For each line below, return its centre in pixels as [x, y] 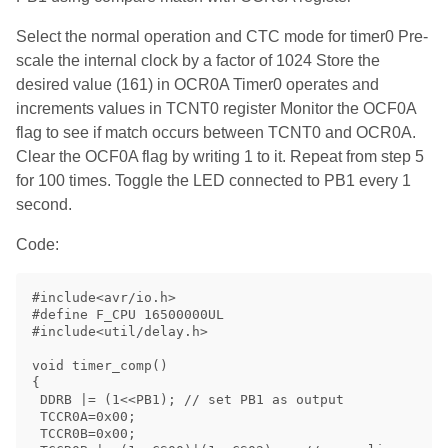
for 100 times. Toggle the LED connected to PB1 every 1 [213, 180]
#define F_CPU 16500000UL [128, 314]
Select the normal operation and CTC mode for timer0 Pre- [222, 36]
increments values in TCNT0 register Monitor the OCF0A [216, 108]
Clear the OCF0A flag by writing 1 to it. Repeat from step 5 [220, 156]
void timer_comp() [100, 365]
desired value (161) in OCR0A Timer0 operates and [197, 84]
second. [44, 204]
